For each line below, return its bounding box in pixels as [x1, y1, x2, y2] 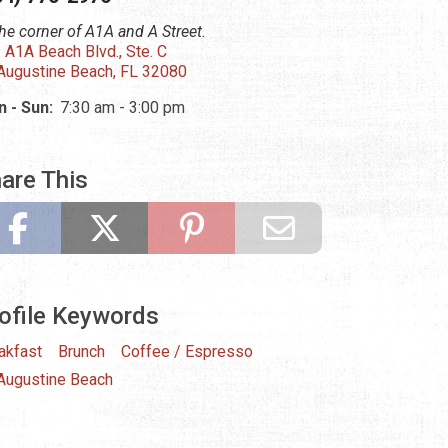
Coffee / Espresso [121, 342, 253, 362]
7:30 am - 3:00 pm [60, 98, 185, 118]
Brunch [58, 342, 105, 362]
